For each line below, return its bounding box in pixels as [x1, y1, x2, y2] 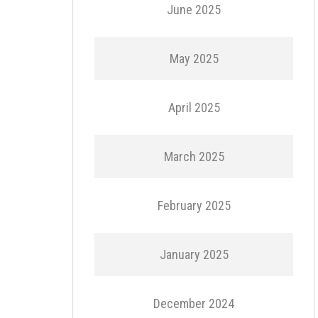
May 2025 [169, 51, 219, 66]
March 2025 [163, 149, 224, 164]
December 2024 [153, 296, 234, 311]
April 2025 [168, 100, 220, 115]
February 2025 [157, 198, 231, 213]
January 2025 [159, 247, 229, 262]
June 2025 [167, 2, 221, 17]
